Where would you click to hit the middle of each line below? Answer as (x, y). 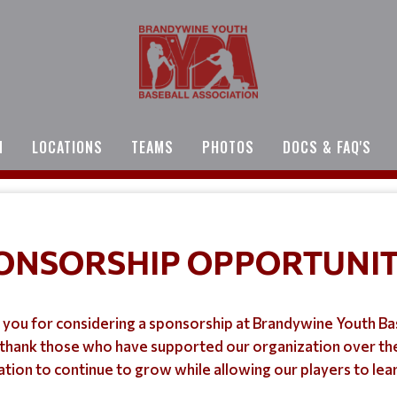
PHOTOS (228, 147)
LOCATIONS (67, 147)
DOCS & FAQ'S (327, 147)
